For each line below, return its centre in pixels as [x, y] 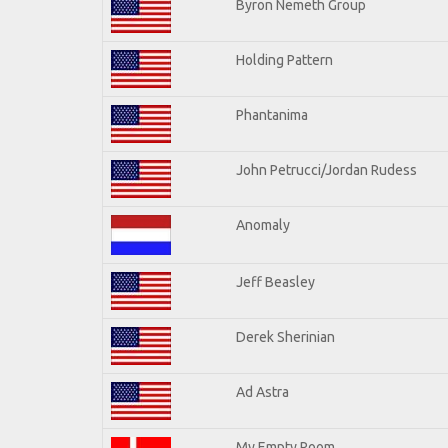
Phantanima [272, 114]
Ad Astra [262, 391]
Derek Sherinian [285, 336]
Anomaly [263, 224]
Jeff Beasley [275, 281]
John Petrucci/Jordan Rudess [326, 169]
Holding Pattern [284, 59]
